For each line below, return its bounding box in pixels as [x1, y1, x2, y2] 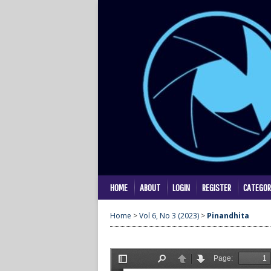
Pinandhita [207, 211, 249, 221]
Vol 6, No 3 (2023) [139, 211, 199, 221]
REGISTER [202, 181, 231, 193]
